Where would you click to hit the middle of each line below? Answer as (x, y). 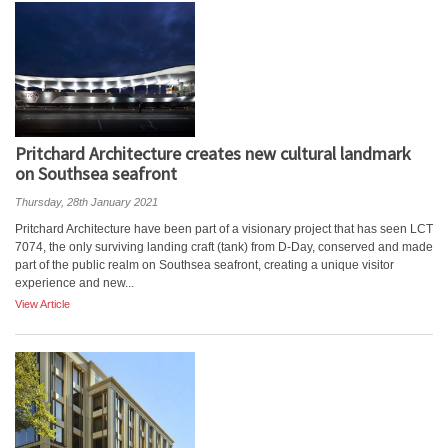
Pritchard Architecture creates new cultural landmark (213, 153)
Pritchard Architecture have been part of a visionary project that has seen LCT (224, 229)
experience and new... (74, 283)
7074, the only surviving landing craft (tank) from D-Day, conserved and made (224, 247)
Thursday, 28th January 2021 (86, 202)
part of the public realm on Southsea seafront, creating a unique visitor (204, 265)
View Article (42, 304)
